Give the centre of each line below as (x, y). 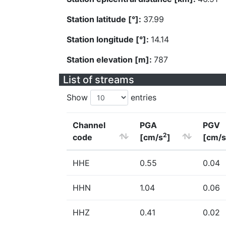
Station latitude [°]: (105, 19)
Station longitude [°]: (109, 39)
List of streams (99, 80)
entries (142, 97)
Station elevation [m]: (110, 60)
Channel (89, 125)
